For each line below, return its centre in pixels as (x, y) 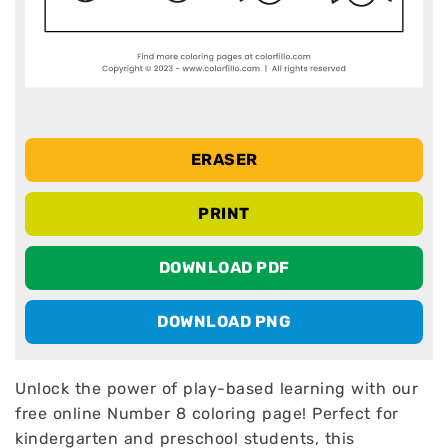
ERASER (224, 159)
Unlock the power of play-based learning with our (216, 388)
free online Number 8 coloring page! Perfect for (207, 413)
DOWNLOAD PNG (224, 321)
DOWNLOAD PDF (224, 267)
